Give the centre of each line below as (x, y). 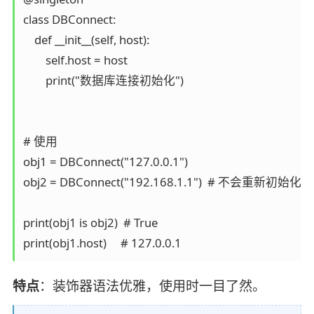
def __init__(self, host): (86, 40)
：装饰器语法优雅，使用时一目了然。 (152, 286)
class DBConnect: (69, 20)
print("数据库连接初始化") (103, 81)
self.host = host (75, 60)
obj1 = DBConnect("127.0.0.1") (105, 162)
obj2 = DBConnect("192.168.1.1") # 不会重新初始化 (162, 182)
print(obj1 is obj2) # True (90, 223)
